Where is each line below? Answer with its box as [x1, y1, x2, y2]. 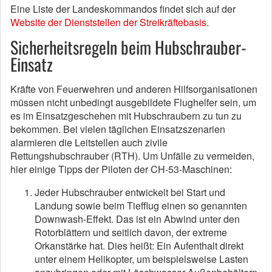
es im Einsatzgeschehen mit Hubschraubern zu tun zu [10, 109, 242, 123]
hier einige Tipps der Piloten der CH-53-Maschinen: [10, 162, 232, 177]
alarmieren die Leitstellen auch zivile [10, 135, 168, 150]
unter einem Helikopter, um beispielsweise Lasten [35, 252, 248, 267]
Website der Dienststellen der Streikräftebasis [10, 15, 206, 30]
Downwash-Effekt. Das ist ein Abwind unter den [35, 212, 240, 226]
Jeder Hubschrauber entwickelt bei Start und [35, 185, 225, 200]
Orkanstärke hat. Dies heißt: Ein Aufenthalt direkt [35, 239, 243, 253]
